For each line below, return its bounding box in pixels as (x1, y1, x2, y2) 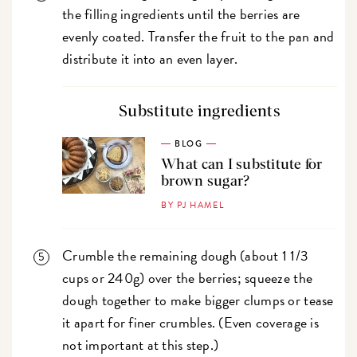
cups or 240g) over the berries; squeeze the (62, 267, 313, 289)
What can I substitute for (161, 158, 323, 173)
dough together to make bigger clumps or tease (62, 289, 334, 312)
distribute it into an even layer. (62, 48, 241, 70)
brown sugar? (161, 175, 250, 190)
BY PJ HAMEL (161, 198, 225, 213)
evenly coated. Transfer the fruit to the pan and (62, 25, 335, 48)
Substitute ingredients (119, 104, 280, 120)
